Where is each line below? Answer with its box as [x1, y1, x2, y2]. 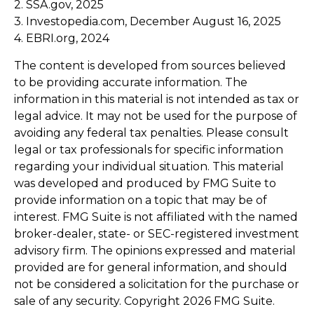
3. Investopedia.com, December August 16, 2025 [14, 14, 281, 28]
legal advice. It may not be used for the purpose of [14, 109, 297, 123]
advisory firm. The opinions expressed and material [14, 243, 296, 257]
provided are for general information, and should [14, 260, 287, 274]
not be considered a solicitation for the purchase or [14, 277, 299, 291]
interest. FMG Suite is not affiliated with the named [14, 210, 298, 224]
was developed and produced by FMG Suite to [14, 176, 276, 190]
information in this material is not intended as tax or [14, 92, 299, 106]
